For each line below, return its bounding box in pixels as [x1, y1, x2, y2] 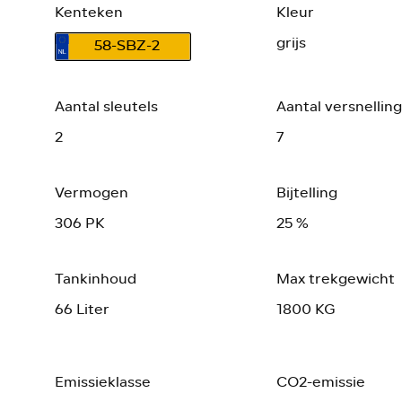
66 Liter [54, 297, 109, 320]
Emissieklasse [54, 370, 151, 393]
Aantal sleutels [54, 94, 158, 118]
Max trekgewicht [276, 267, 396, 290]
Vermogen [54, 180, 128, 204]
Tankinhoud [54, 267, 136, 290]
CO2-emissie [276, 370, 366, 393]
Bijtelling [276, 180, 338, 204]
